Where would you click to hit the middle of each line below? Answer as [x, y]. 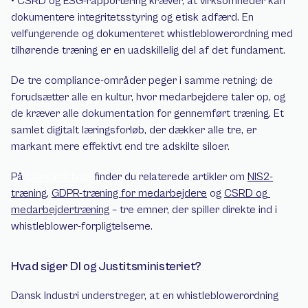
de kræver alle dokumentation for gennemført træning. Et [147, 113]
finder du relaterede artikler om [169, 177]
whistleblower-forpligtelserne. [82, 226]
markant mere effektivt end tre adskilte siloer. [120, 146]
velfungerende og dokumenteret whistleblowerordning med [152, 34]
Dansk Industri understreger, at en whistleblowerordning [145, 296]
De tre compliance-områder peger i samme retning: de [142, 80]
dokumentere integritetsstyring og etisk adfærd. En [132, 17]
